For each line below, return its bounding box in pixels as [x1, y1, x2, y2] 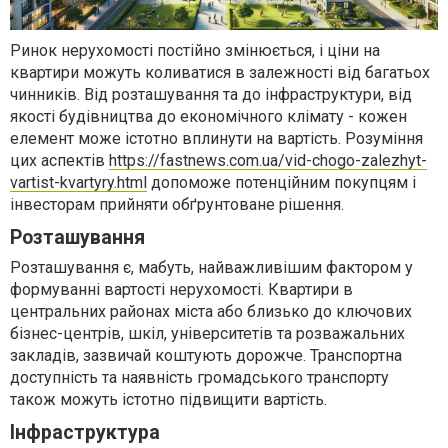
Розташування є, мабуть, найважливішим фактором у [10, 258, 413, 278]
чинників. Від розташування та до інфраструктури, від [10, 85, 412, 105]
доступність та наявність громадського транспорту [10, 368, 389, 388]
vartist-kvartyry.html [10, 173, 147, 193]
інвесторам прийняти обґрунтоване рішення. [10, 195, 344, 215]
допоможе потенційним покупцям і [147, 173, 416, 193]
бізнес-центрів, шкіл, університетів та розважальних [10, 324, 405, 344]
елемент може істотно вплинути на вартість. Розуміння [10, 129, 423, 149]
